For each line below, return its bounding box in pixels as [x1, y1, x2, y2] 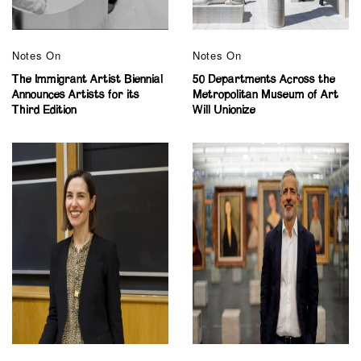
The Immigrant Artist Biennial [12, 73, 163, 85]
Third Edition [12, 104, 77, 116]
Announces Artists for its [12, 89, 139, 101]
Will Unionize [193, 104, 255, 116]
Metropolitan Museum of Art [193, 89, 338, 101]
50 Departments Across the [193, 73, 335, 85]
